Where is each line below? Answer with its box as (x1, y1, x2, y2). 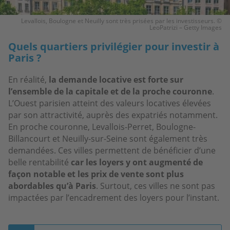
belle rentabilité (8, 156, 71, 168)
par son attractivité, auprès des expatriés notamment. (8, 109, 218, 121)
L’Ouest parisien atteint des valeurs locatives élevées (8, 97, 211, 109)
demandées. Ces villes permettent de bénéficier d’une (8, 144, 216, 156)
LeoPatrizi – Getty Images (149, 23, 222, 32)
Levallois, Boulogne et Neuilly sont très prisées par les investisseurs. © (21, 16, 222, 25)
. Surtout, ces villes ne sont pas (96, 180, 215, 191)
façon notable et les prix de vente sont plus (8, 168, 184, 180)
